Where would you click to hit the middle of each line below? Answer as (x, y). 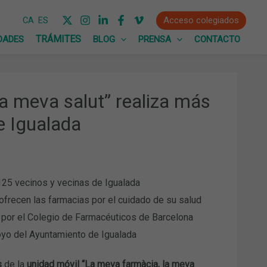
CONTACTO (217, 39)
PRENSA (155, 39)
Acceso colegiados (201, 21)
